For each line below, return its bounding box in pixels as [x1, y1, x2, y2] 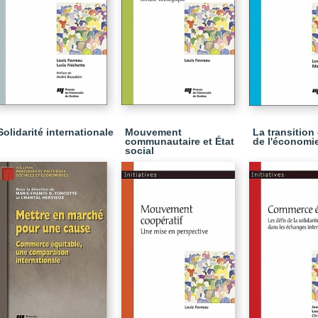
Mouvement [125, 126, 182, 138]
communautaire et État [125, 136, 234, 147]
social [125, 145, 154, 156]
